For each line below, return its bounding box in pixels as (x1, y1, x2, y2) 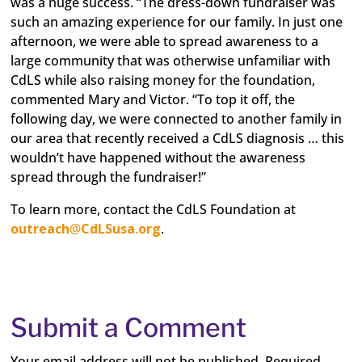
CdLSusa (81, 220, 136, 238)
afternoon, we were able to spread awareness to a (11, 32, 319, 50)
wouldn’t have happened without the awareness (11, 149, 306, 166)
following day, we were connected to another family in (11, 110, 343, 128)
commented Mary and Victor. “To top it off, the (11, 90, 296, 108)
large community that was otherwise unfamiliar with (11, 52, 331, 69)
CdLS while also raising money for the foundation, (11, 71, 316, 89)
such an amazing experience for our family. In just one (11, 13, 343, 31)
